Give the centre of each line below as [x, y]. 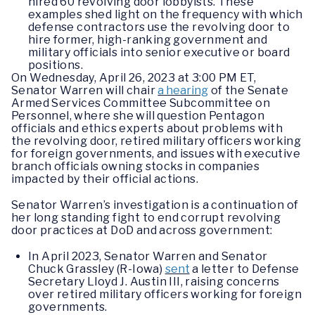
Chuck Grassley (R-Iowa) [97, 269]
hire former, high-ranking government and [148, 39]
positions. [57, 65]
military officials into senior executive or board [159, 52]
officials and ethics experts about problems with [147, 128]
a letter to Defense [244, 269]
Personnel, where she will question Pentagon [138, 115]
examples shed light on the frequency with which [166, 14]
